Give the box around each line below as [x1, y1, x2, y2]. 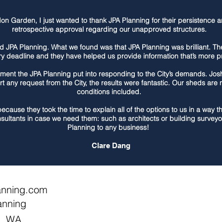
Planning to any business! [67, 123, 155, 132]
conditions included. [77, 87, 145, 96]
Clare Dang [92, 141, 130, 150]
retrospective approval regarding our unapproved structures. [11, 25, 211, 34]
